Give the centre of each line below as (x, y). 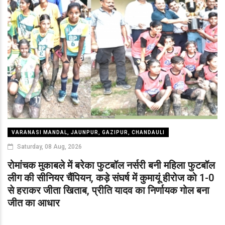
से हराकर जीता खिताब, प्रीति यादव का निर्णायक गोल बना (108, 190)
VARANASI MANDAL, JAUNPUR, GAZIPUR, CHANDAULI (88, 132)
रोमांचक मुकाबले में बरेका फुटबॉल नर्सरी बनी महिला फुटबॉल (111, 165)
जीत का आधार (34, 203)
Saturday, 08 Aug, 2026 (49, 146)
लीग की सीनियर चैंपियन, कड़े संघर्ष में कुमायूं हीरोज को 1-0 (111, 178)
